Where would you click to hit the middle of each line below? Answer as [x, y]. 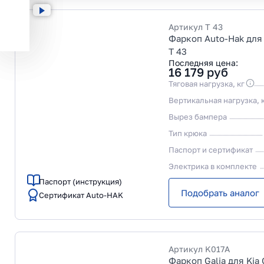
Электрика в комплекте [213, 166]
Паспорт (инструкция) [80, 181]
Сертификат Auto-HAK [81, 195]
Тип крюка [188, 133]
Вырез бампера [198, 117]
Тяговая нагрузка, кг [207, 84]
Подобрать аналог [220, 193]
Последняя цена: [203, 63]
